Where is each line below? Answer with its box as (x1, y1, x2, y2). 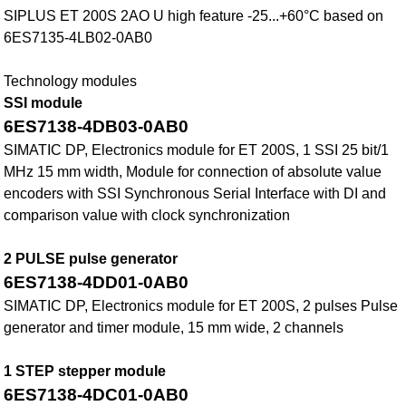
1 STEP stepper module (4, 363, 167, 380)
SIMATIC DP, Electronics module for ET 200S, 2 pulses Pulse (4, 298, 399, 314)
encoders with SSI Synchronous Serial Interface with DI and (4, 186, 387, 202)
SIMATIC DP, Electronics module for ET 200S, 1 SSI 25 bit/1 (4, 142, 390, 159)
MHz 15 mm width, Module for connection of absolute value (4, 164, 382, 180)
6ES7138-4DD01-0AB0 (4, 273, 189, 293)
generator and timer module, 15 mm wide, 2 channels (4, 320, 344, 336)
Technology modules (4, 73, 138, 90)
